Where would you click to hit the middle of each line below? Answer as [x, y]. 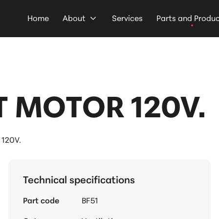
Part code [41, 200]
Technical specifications [79, 179]
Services [127, 17]
